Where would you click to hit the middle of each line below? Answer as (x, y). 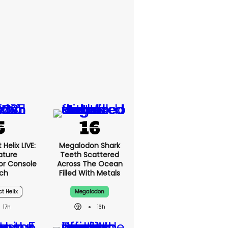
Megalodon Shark (90, 145)
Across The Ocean (90, 164)
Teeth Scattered (90, 154)
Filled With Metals (90, 173)
